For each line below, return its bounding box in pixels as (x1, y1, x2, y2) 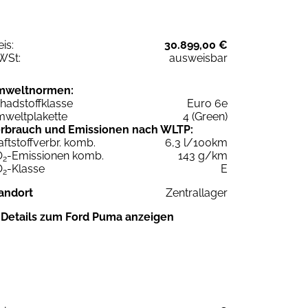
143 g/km (178, 148, 228, 162)
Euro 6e (187, 96, 228, 110)
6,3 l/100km (165, 135, 228, 149)
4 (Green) (183, 109, 228, 123)
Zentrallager (166, 186, 228, 199)
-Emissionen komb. (7, 148, 104, 162)
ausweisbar (169, 51, 228, 65)
